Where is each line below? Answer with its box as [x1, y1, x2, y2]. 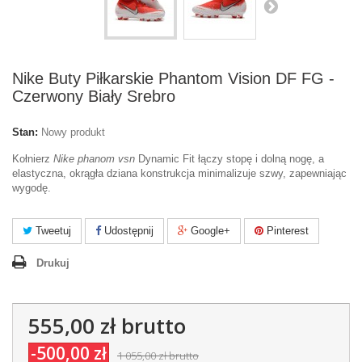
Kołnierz [12, 153, 53, 165]
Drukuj [36, 257, 69, 269]
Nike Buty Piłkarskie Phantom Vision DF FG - [12, 69, 335, 87]
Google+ [187, 225, 230, 237]
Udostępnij [101, 225, 154, 237]
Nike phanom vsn [53, 153, 135, 165]
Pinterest [263, 225, 309, 237]
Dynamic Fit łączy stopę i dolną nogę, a [135, 153, 324, 165]
